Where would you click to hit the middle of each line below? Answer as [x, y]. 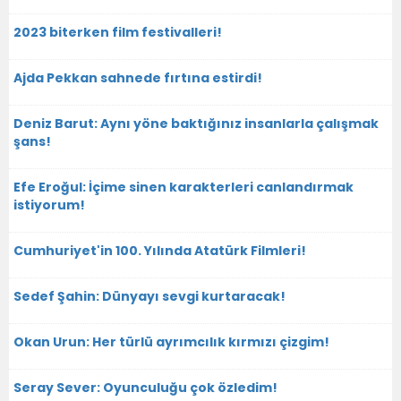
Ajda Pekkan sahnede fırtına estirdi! [138, 77]
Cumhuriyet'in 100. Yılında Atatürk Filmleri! [160, 250]
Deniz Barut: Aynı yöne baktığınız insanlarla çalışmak [196, 123]
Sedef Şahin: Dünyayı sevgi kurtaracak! [149, 296]
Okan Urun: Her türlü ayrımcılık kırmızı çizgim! [171, 341]
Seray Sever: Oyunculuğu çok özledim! [145, 387]
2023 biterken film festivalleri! [118, 32]
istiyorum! [49, 205]
